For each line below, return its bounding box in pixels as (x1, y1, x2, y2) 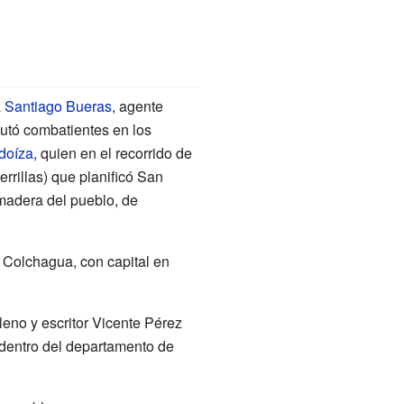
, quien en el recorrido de (32, 142, 192, 163)
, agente (111, 95, 163, 116)
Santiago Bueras (4, 95, 112, 116)
